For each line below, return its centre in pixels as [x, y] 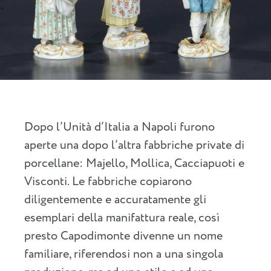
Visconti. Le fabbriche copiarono [108, 182]
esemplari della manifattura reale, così [122, 218]
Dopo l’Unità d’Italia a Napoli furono [119, 128]
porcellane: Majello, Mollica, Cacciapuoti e [134, 164]
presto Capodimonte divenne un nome [123, 237]
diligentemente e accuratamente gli [115, 200]
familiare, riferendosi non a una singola [124, 255]
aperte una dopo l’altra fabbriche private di [134, 146]
